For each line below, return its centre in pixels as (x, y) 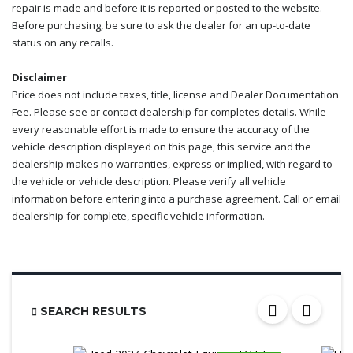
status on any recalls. (63, 43)
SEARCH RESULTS (92, 312)
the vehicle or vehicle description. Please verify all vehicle (149, 182)
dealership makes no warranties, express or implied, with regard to (172, 164)
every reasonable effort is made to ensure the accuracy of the (161, 130)
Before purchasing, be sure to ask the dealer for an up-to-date (161, 26)
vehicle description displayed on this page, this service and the (162, 147)
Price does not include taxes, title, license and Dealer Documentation (175, 95)
